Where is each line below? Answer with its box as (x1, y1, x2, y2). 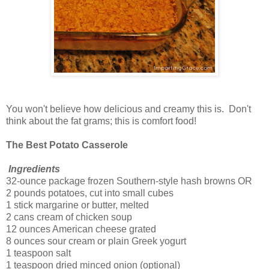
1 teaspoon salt (6, 248, 71, 259)
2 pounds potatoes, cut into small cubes (6, 188, 174, 199)
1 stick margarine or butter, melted (6, 200, 149, 211)
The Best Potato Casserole (6, 140, 128, 151)
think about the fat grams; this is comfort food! (6, 116, 196, 127)
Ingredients (8, 164, 60, 175)
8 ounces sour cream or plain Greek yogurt (6, 236, 186, 247)
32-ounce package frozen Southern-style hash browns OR (6, 176, 252, 187)
